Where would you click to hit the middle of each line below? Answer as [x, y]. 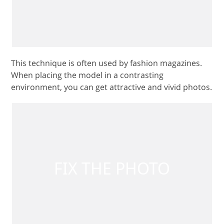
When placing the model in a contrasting [87, 69]
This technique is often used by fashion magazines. [107, 57]
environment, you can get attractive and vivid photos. [112, 81]
